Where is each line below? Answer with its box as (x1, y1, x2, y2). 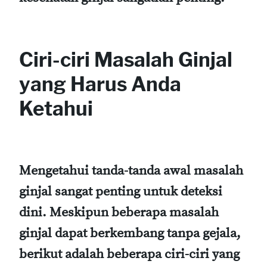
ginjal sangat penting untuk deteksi (19, 184, 222, 200)
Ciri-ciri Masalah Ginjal (19, 48, 232, 72)
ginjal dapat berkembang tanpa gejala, (19, 225, 241, 242)
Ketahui (19, 97, 93, 121)
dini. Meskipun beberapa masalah (19, 204, 219, 221)
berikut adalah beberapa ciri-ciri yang (19, 246, 240, 263)
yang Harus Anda (19, 72, 181, 97)
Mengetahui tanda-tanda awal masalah (19, 163, 243, 179)
